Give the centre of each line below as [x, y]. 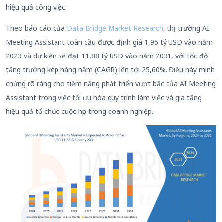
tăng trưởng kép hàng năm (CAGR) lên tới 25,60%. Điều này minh [110, 69]
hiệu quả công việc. [36, 7]
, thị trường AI [186, 28]
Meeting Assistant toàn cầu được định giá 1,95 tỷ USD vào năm [109, 42]
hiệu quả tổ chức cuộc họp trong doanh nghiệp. [80, 111]
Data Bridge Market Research [115, 28]
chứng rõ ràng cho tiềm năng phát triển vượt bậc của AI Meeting [111, 83]
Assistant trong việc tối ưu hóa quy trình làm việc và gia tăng [104, 97]
